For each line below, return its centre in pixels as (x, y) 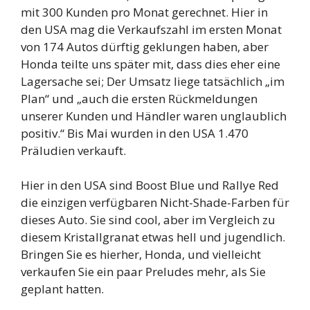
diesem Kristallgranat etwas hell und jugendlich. (153, 237)
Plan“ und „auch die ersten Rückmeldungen (139, 98)
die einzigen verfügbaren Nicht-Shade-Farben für (155, 203)
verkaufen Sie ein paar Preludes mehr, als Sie (143, 272)
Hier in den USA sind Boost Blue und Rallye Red (150, 185)
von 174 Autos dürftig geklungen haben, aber (145, 46)
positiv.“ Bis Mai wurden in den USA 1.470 (135, 133)
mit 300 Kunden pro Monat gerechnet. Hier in (144, 12)
